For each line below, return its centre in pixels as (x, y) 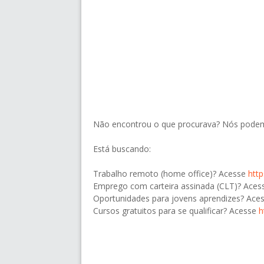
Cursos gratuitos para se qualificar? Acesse (176, 211)
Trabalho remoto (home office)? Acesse (171, 174)
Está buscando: (122, 149)
